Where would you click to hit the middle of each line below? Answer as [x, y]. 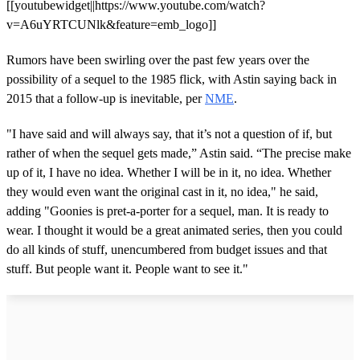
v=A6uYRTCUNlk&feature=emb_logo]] [111, 24]
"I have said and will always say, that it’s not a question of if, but [169, 133]
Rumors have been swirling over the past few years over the [158, 59]
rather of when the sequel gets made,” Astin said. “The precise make [179, 153]
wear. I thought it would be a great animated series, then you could [174, 230]
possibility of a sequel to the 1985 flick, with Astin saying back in [172, 79]
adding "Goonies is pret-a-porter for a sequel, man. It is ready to [168, 211]
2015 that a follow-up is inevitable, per [106, 98]
